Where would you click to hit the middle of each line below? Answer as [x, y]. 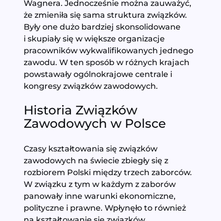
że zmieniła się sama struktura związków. [106, 15]
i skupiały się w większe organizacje [94, 38]
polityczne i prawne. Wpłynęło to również [105, 208]
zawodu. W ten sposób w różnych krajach [107, 62]
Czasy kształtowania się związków [91, 149]
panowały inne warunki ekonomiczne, [100, 196]
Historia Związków [81, 110]
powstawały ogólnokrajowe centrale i [98, 74]
